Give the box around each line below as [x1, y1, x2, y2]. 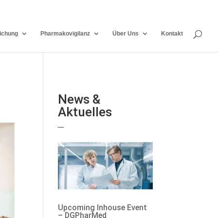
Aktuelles [58, 104, 112, 119]
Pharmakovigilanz [40, 30, 90, 37]
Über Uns [112, 30, 139, 37]
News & [58, 91, 101, 107]
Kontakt [161, 30, 183, 37]
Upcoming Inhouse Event [58, 203, 147, 213]
